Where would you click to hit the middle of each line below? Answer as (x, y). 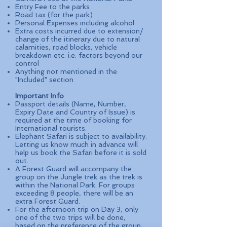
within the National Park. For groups (75, 185)
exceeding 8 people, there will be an (74, 193)
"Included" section (44, 80)
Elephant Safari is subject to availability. (81, 136)
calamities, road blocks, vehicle (66, 47)
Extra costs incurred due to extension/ (79, 31)
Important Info (40, 96)
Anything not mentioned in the (66, 71)
